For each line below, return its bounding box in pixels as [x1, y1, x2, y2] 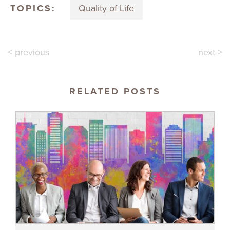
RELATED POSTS [69, 85, 161, 98]
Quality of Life [79, 2, 134, 15]
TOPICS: [10, 2, 56, 15]
